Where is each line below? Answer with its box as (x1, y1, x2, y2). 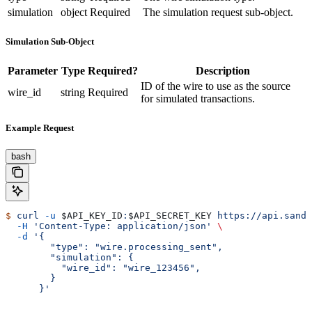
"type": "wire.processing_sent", (6, 242, 223, 253)
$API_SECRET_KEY (128, 210, 212, 221)
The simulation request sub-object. (143, 6, 293, 18)
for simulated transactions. (141, 93, 255, 105)
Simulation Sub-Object (6, 36, 94, 47)
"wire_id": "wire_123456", (6, 263, 201, 274)
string (61, 86, 85, 99)
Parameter (8, 65, 58, 77)
